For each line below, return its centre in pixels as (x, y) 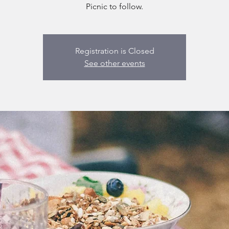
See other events (114, 63)
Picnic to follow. (114, 6)
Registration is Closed (114, 51)
